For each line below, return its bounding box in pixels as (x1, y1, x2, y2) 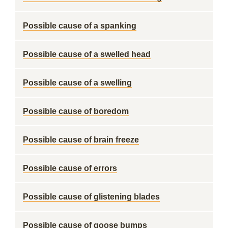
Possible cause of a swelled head (23, 50, 151, 59)
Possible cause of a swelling (23, 78, 132, 87)
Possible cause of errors (23, 164, 117, 173)
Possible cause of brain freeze (23, 135, 139, 144)
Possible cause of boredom (23, 107, 129, 116)
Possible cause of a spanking (23, 21, 136, 30)
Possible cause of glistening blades (23, 192, 160, 201)
